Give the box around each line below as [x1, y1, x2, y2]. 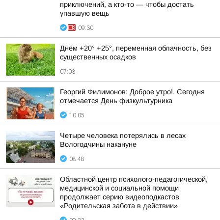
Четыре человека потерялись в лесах [60, 132, 186, 139]
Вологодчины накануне [60, 140, 137, 148]
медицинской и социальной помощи [60, 184, 179, 192]
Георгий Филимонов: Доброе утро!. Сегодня [60, 88, 205, 96]
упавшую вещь [60, 9, 110, 17]
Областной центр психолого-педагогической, [60, 175, 208, 183]
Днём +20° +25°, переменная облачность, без [60, 44, 212, 52]
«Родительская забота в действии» [60, 202, 178, 210]
